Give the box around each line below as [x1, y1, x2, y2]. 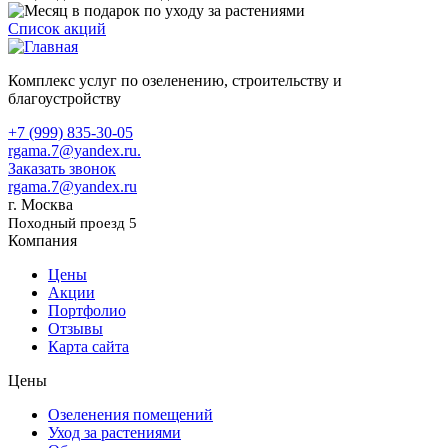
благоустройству [8, 89, 121, 107]
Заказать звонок [8, 159, 116, 177]
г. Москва [8, 195, 73, 213]
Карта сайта [48, 337, 129, 355]
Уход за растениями [48, 423, 181, 441]
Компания [8, 231, 77, 249]
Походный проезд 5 [8, 214, 137, 231]
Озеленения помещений [48, 405, 213, 423]
